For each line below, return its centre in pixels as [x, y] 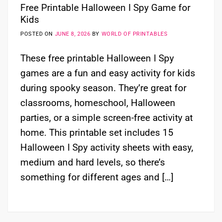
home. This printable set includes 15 [97, 133]
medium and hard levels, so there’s [93, 163]
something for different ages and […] [97, 177]
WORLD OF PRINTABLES [135, 34]
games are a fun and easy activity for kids [108, 73]
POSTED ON [38, 34]
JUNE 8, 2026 [73, 34]
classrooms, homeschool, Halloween [98, 103]
